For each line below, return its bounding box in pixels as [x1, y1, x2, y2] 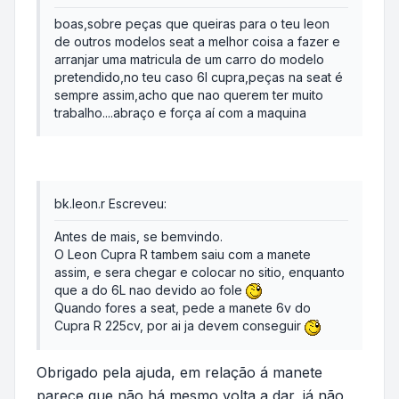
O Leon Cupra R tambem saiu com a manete [54, 247, 311, 263]
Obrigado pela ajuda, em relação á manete [37, 362, 322, 381]
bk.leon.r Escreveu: [54, 196, 167, 212]
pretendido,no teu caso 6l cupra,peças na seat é [54, 69, 343, 85]
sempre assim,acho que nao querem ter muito [54, 87, 323, 103]
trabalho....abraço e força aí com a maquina [54, 105, 306, 121]
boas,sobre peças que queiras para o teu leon [54, 16, 330, 32]
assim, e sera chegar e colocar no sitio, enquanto [54, 265, 345, 281]
